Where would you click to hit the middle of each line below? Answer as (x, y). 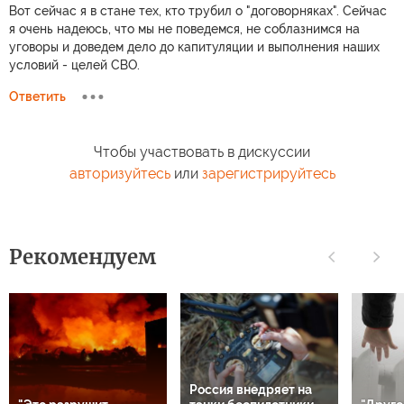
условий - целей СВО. (74, 65)
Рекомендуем (83, 257)
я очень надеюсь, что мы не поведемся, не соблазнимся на (184, 29)
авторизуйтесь (119, 174)
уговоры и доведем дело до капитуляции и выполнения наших (194, 47)
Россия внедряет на (251, 390)
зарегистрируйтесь (268, 174)
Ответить (37, 96)
